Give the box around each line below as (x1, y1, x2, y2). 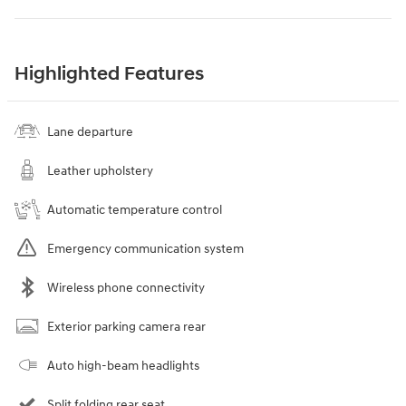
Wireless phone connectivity (47, 279, 205, 295)
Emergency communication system (47, 240, 244, 256)
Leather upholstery (47, 162, 153, 179)
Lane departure (47, 123, 133, 140)
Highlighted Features (14, 62, 204, 86)
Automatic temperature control (47, 201, 222, 217)
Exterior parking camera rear (47, 318, 206, 334)
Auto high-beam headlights (47, 357, 199, 373)
